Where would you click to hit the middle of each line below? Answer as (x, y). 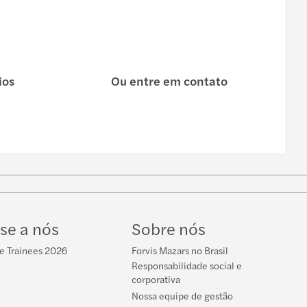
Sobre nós (169, 229)
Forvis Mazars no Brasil (180, 250)
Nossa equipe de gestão (182, 296)
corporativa (156, 279)
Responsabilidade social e (187, 266)
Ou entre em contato (168, 81)
